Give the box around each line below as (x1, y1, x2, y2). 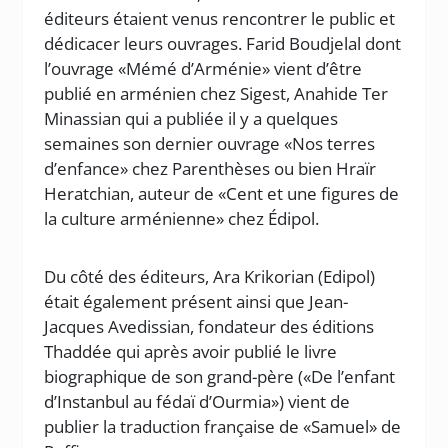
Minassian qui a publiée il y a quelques (44, 107, 339, 130)
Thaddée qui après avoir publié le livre (44, 340, 338, 363)
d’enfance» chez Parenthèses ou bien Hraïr (44, 157, 377, 180)
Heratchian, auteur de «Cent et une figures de (44, 182, 400, 205)
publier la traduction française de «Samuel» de (44, 415, 402, 438)
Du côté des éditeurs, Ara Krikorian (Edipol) (44, 265, 376, 288)
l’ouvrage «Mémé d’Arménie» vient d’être (44, 57, 363, 80)
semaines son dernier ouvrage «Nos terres (44, 132, 376, 155)
